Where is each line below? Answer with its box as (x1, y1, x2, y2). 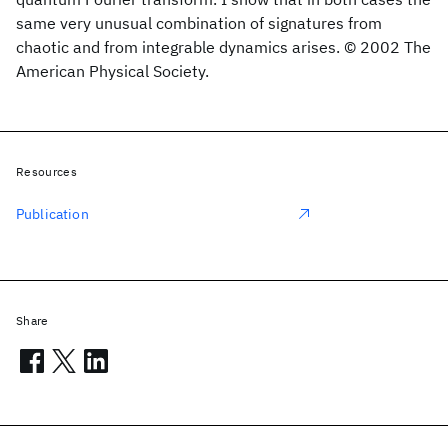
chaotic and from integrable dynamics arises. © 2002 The (16, 37, 431, 57)
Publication (16, 205, 89, 223)
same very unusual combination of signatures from (16, 13, 382, 33)
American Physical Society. (16, 61, 209, 81)
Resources (16, 164, 77, 179)
